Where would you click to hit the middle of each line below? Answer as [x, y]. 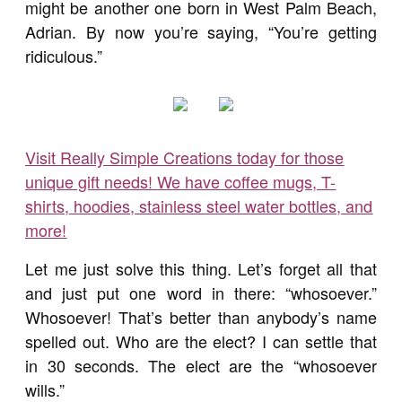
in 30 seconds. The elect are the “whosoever [201, 365]
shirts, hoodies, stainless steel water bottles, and [199, 205]
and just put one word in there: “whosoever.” [201, 293]
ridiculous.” [64, 56]
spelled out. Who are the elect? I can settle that [201, 341]
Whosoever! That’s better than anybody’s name [201, 317]
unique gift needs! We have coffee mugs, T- [181, 181]
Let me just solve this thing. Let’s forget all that [201, 268]
